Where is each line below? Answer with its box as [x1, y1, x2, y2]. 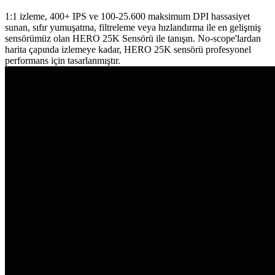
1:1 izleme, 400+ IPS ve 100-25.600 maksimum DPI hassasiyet [5, 11, 250, 22]
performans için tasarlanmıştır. [5, 55, 120, 66]
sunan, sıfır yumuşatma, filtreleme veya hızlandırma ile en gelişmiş [5, 22, 261, 33]
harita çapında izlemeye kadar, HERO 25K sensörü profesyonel [5, 44, 251, 55]
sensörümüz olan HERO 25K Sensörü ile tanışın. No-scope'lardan [5, 33, 261, 44]
